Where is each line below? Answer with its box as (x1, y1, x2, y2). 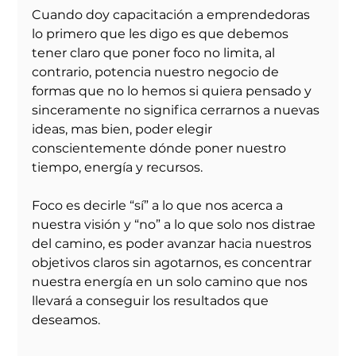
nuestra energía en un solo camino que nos (32, 274, 311, 290)
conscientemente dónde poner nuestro (32, 141, 290, 157)
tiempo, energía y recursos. (32, 160, 203, 176)
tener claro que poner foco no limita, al (32, 45, 279, 61)
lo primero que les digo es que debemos (32, 26, 292, 42)
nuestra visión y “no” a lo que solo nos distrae (32, 217, 319, 233)
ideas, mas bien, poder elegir (32, 122, 216, 137)
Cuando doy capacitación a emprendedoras (32, 7, 314, 23)
